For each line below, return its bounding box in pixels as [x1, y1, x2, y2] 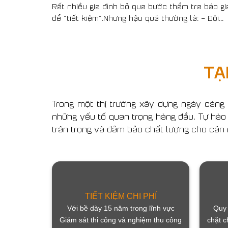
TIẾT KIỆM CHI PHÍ [84, 192, 157, 201]
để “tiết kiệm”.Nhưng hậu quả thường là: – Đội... [52, 12, 224, 22]
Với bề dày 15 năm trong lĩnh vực [67, 204, 175, 213]
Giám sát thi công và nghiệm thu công [60, 216, 182, 224]
